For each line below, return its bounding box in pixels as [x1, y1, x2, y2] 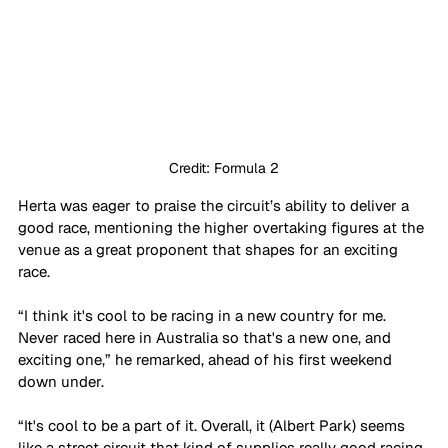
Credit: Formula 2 [169, 158, 279, 177]
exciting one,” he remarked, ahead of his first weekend [18, 349, 396, 369]
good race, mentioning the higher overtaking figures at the [18, 217, 428, 237]
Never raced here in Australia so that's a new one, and [18, 327, 395, 347]
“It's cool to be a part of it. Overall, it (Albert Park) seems [18, 415, 409, 435]
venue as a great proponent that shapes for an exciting [18, 239, 402, 259]
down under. [18, 371, 108, 391]
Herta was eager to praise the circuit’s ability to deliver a [18, 195, 413, 215]
